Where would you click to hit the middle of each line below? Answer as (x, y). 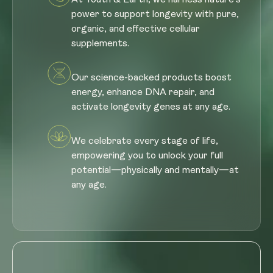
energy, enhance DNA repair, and (143, 92)
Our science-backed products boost (151, 78)
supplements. (100, 44)
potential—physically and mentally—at (155, 170)
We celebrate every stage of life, (145, 141)
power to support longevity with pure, (155, 14)
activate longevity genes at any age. (151, 107)
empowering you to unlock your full (147, 156)
